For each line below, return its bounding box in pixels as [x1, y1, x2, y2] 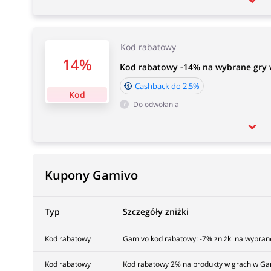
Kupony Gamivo [44, 167, 138, 183]
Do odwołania [132, 99, 179, 109]
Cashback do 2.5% [134, 80, 200, 91]
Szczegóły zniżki [122, 206, 189, 217]
